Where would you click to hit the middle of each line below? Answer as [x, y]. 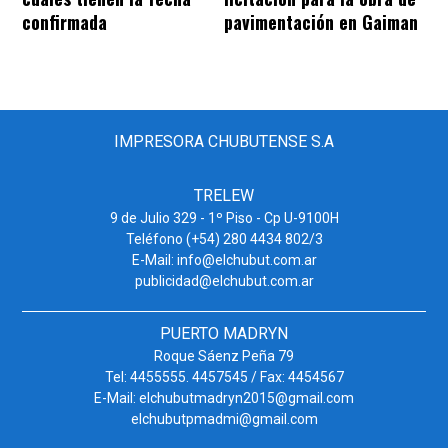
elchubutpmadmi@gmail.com [224, 419]
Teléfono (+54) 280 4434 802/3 [224, 239]
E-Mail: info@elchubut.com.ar [224, 260]
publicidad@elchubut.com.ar [224, 281]
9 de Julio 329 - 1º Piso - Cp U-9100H [224, 218]
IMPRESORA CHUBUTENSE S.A [224, 142]
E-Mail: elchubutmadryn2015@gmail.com [224, 398]
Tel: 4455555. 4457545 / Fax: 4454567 [224, 377]
